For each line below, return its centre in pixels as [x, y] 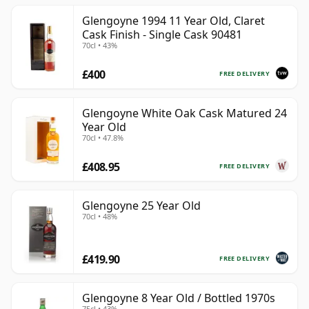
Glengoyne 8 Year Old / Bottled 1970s [179, 298]
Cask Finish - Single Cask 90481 [162, 35]
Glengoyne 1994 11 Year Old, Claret [173, 21]
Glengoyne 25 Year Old [141, 206]
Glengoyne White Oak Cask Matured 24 [185, 113]
